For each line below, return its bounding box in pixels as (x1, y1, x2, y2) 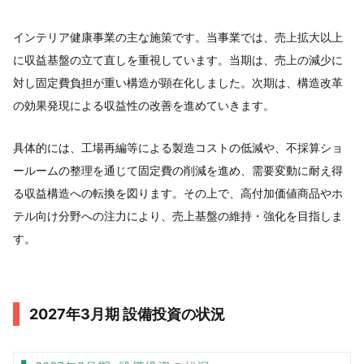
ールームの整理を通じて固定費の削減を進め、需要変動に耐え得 (13, 163, 343, 177)
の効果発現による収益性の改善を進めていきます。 (13, 98, 275, 112)
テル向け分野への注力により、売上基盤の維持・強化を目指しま (13, 209, 343, 223)
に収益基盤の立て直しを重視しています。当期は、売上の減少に (13, 53, 343, 67)
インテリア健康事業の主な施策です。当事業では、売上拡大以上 (13, 30, 343, 44)
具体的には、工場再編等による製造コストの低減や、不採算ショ (13, 141, 343, 154)
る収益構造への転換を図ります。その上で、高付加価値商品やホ (13, 186, 343, 200)
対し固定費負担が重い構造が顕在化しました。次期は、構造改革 (13, 76, 343, 89)
